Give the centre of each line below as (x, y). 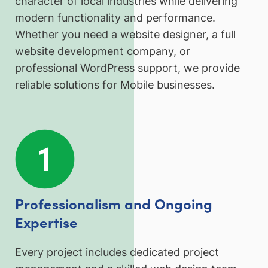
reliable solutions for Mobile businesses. (115, 85)
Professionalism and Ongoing (114, 203)
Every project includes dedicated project (117, 252)
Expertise (46, 222)
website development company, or (103, 51)
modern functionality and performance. (115, 18)
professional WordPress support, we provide (127, 68)
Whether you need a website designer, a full (125, 35)
